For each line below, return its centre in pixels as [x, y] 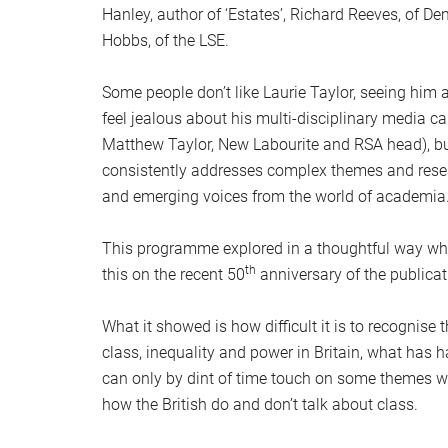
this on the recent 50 [173, 275]
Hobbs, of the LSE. [165, 41]
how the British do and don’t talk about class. [260, 405]
